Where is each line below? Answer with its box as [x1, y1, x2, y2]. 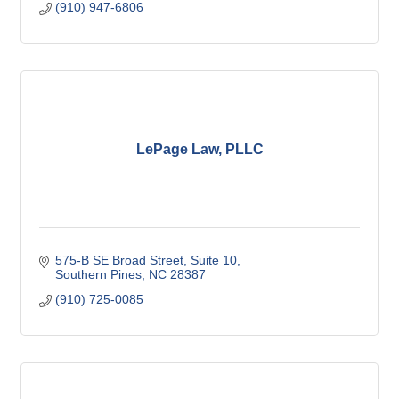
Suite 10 [190, 253, 237, 268]
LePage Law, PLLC [135, 142, 264, 158]
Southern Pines [54, 267, 142, 282]
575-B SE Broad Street [54, 253, 183, 268]
